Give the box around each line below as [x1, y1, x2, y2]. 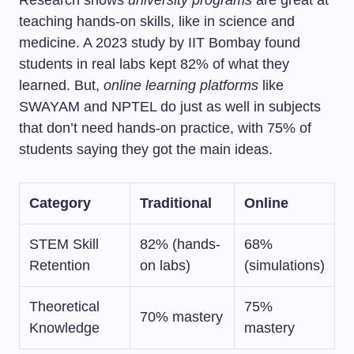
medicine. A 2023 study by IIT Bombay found [19, 35, 300, 51]
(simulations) [244, 258, 325, 273]
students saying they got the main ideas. [19, 141, 273, 157]
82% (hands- [140, 236, 220, 252]
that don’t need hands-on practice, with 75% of [19, 120, 311, 136]
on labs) [140, 258, 190, 273]
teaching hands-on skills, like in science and [19, 13, 295, 29]
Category [29, 195, 91, 211]
